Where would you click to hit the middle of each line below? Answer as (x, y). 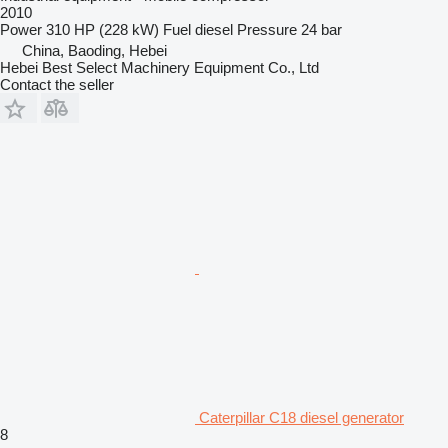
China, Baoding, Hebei (94, 50)
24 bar (321, 29)
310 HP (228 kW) (102, 29)
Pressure (267, 29)
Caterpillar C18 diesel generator (301, 417)
